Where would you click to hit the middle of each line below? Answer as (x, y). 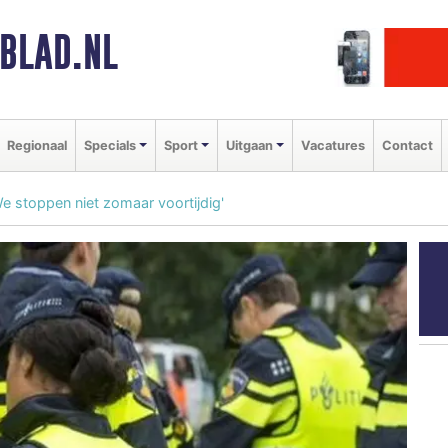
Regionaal (37, 145)
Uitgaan (249, 145)
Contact (407, 145)
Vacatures (332, 145)
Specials (110, 145)
